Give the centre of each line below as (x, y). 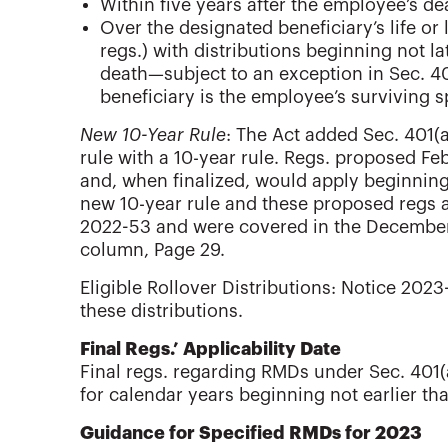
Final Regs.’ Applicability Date (210, 349)
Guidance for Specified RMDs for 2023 (251, 433)
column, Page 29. (152, 250)
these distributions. (161, 311)
